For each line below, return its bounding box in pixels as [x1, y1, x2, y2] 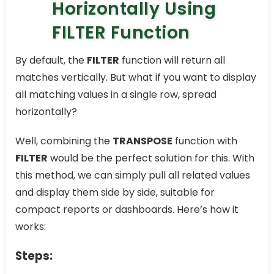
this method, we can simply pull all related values [15, 168, 250, 183]
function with [172, 134, 237, 149]
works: [15, 220, 46, 234]
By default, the [15, 53, 87, 68]
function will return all [119, 53, 225, 68]
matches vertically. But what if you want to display [15, 70, 256, 85]
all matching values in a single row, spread [15, 87, 217, 102]
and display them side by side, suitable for [15, 185, 215, 200]
